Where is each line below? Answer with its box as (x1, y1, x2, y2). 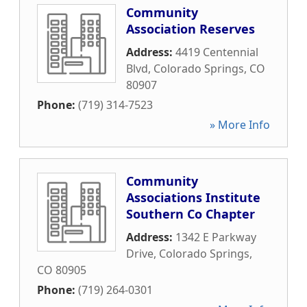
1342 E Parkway (175, 230, 256, 245)
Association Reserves (126, 21, 255, 37)
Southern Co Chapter (126, 206, 255, 222)
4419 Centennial (175, 45, 258, 60)
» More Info (210, 117, 270, 132)
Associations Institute (126, 189, 260, 206)
